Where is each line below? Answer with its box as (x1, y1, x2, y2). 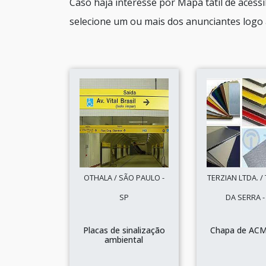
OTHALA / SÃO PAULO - (83, 172, 164, 183)
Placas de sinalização (83, 224, 165, 236)
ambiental (104, 234, 144, 245)
